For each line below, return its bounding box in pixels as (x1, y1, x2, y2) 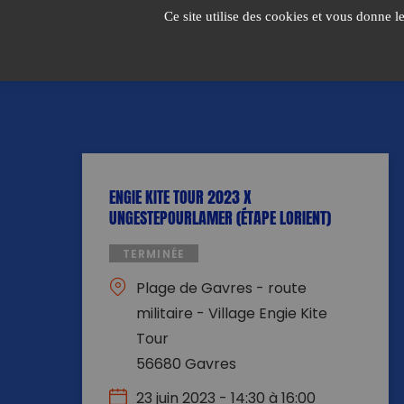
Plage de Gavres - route (135, 278, 307, 301)
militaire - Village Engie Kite (135, 303, 327, 326)
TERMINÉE (122, 246, 186, 264)
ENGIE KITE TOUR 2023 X (108, 181, 252, 209)
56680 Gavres (135, 353, 236, 377)
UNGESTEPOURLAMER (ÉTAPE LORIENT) (108, 202, 331, 230)
